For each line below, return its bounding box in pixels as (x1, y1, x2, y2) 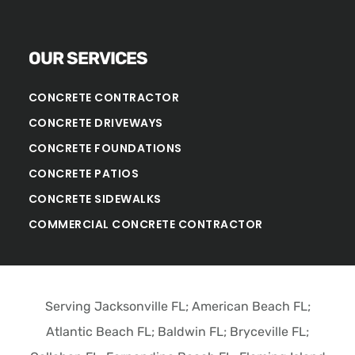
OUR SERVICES (28, 48, 147, 70)
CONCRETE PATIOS (28, 166, 139, 182)
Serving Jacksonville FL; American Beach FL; (44, 298, 311, 314)
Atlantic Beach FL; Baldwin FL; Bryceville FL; (46, 323, 309, 339)
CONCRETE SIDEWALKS (28, 191, 162, 208)
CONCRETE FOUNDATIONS (28, 140, 182, 157)
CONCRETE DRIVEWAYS (28, 115, 163, 132)
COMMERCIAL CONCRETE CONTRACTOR (28, 216, 263, 233)
